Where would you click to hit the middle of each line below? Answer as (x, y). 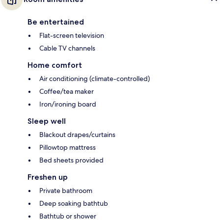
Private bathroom (66, 191)
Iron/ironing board (68, 104)
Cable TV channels (67, 48)
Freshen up (48, 177)
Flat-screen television (72, 36)
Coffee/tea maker (67, 92)
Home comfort (55, 65)
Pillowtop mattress (68, 148)
